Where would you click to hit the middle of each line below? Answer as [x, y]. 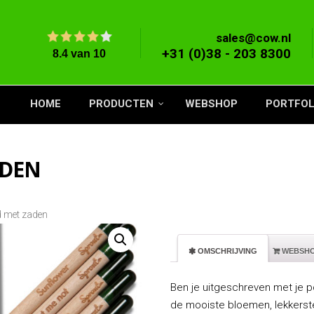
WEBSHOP [211, 103]
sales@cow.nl [253, 38]
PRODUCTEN [121, 103]
